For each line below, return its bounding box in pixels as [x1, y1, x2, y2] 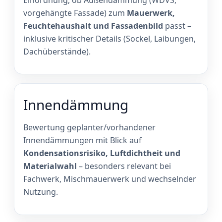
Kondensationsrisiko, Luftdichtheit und [23, 148, 180, 159]
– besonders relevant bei [77, 161, 171, 172]
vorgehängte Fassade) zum [23, 7, 127, 18]
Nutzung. [23, 186, 58, 198]
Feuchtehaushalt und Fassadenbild [23, 20, 163, 31]
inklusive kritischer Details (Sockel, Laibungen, [23, 33, 196, 44]
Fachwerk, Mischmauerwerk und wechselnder [23, 173, 196, 185]
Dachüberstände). [23, 46, 91, 57]
